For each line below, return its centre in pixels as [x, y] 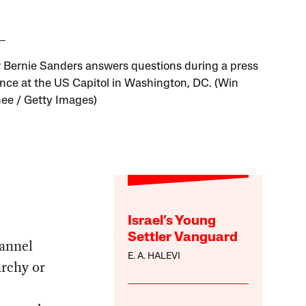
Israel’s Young [172, 222]
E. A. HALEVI [154, 257]
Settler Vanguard [183, 238]
